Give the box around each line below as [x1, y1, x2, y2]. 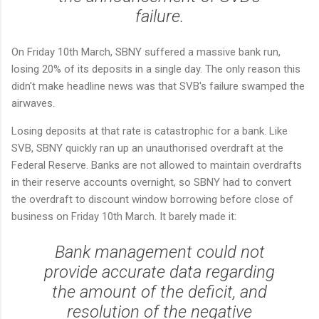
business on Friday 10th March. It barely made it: [11, 210, 236, 224]
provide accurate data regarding [44, 262, 275, 283]
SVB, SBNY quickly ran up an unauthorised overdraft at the [11, 142, 283, 155]
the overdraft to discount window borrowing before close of [11, 193, 293, 206]
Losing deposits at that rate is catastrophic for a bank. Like [11, 125, 288, 138]
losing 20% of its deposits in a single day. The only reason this [11, 63, 300, 76]
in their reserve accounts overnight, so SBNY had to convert [11, 176, 291, 189]
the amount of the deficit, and [52, 282, 267, 303]
